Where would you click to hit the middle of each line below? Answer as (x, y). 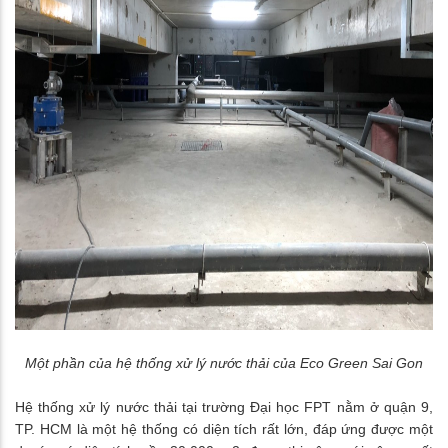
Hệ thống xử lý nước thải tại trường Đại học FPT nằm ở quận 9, (224, 407)
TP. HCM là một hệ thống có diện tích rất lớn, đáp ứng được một (224, 429)
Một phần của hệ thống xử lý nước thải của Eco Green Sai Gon (224, 363)
